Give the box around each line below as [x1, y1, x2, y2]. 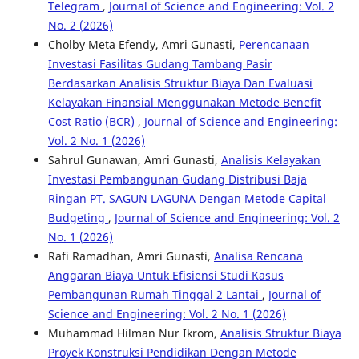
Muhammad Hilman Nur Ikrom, [47, 325, 220, 341]
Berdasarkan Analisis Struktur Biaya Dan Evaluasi [47, 75, 313, 91]
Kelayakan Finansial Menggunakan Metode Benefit [47, 95, 321, 111]
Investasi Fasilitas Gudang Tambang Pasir [47, 56, 272, 72]
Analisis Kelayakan [220, 152, 321, 168]
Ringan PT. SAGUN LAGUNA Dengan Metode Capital [47, 191, 326, 207]
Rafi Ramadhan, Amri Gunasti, [47, 248, 214, 264]
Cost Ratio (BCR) [47, 114, 138, 130]
